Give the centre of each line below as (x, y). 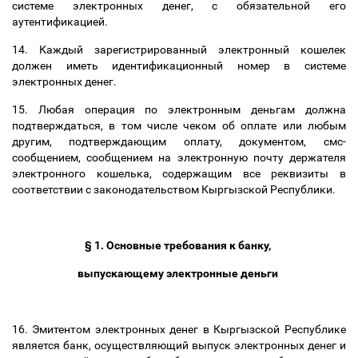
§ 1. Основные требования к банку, (179, 245)
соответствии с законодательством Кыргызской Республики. (176, 189)
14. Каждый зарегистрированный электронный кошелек (179, 50)
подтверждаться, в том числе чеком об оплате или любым (179, 125)
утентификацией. (64, 22)
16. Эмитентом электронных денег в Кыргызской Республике (179, 329)
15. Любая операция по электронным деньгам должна (179, 109)
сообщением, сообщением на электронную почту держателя (179, 157)
